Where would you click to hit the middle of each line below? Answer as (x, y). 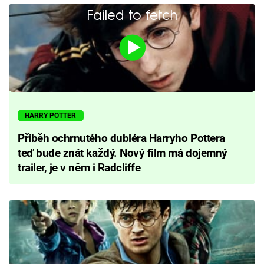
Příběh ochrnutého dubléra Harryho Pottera (121, 139)
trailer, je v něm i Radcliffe (79, 168)
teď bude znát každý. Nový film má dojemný (123, 154)
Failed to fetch (132, 15)
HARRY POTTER (51, 115)
